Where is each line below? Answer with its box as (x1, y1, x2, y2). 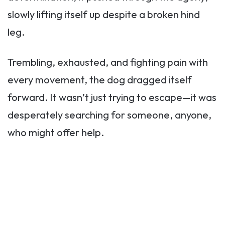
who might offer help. (8, 126, 104, 139)
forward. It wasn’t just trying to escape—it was (8, 91, 216, 104)
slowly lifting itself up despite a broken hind (8, 8, 200, 21)
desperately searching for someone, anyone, (8, 108, 211, 122)
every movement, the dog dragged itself (8, 73, 192, 86)
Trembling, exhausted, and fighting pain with (8, 56, 208, 69)
